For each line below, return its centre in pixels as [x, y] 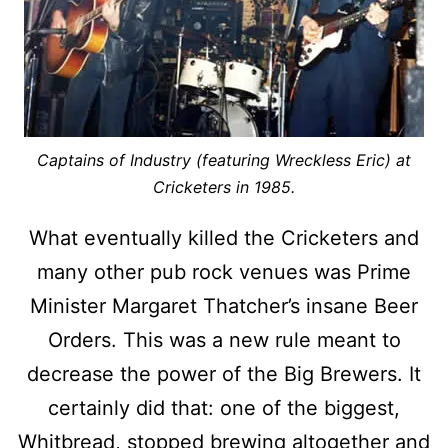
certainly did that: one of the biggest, [224, 407]
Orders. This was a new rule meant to [224, 339]
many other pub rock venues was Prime [224, 271]
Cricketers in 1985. [224, 186]
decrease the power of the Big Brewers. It [224, 373]
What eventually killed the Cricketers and [224, 237]
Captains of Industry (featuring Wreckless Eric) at [224, 159]
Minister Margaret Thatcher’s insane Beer [224, 305]
